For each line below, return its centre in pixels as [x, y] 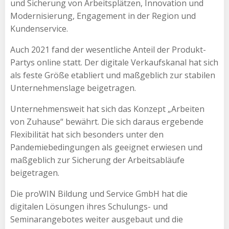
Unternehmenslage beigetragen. [73, 88]
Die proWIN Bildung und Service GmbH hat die [99, 193]
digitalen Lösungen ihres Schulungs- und [89, 206]
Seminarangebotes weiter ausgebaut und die [97, 219]
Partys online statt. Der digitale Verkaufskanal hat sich [114, 62]
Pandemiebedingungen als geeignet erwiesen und [106, 147]
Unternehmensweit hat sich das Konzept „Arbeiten [107, 109]
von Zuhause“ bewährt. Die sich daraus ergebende [107, 121]
